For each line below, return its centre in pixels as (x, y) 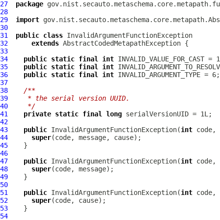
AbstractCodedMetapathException (122, 43)
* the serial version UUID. (73, 98)
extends (45, 43)
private (37, 114)
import (27, 20)
